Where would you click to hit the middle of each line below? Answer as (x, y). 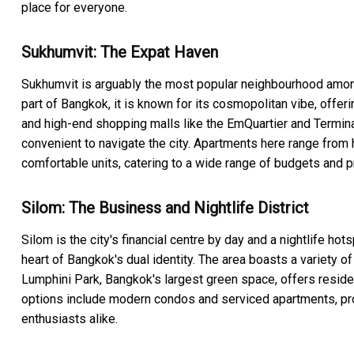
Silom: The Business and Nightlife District (165, 208)
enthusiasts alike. (70, 319)
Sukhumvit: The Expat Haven (120, 53)
